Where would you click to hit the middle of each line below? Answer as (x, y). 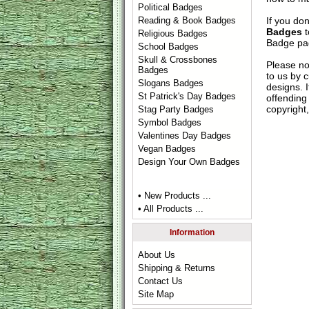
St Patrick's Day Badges (187, 96)
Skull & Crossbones (178, 60)
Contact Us (161, 281)
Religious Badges (173, 33)
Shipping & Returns (177, 268)
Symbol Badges (170, 122)
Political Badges (171, 7)
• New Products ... (175, 196)
